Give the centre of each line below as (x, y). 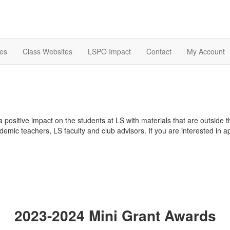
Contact (159, 52)
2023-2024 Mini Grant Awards (115, 215)
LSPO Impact (109, 52)
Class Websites (47, 52)
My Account (206, 52)
